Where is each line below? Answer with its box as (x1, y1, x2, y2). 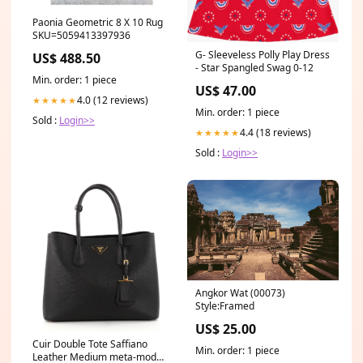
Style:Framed (195, 299, 254, 314)
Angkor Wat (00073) (195, 286, 285, 301)
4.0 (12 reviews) (77, 93, 148, 108)
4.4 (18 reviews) (240, 125, 311, 139)
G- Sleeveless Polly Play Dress (195, 47, 330, 62)
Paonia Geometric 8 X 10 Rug (32, 15, 163, 30)
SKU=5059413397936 (32, 28, 130, 43)
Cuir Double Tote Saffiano (32, 336, 147, 351)
